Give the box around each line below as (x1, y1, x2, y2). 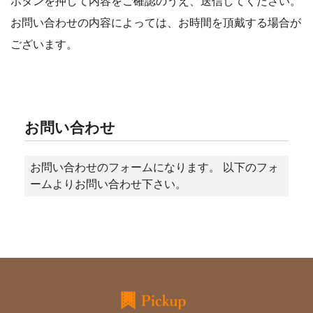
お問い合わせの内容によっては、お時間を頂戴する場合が (10, 17, 301, 29)
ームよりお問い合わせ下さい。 (30, 177, 187, 190)
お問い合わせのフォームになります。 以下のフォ (30, 161, 279, 173)
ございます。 (10, 38, 78, 51)
